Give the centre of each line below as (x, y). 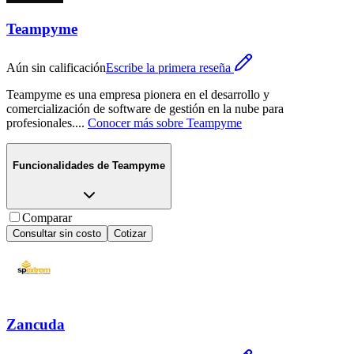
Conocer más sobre (136, 123)
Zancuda (36, 325)
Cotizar (130, 233)
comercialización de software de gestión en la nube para (145, 109)
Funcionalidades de (61, 165)
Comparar (47, 217)
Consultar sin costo (57, 233)
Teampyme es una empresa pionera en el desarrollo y (138, 95)
